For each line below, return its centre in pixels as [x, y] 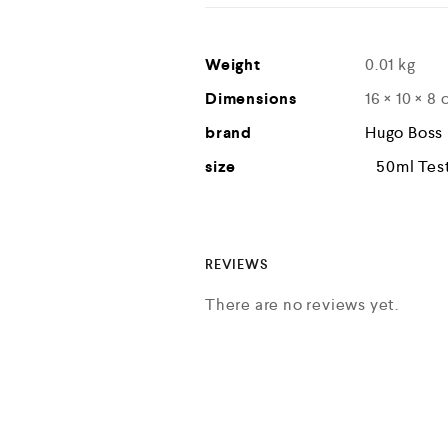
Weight [232, 64]
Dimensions [250, 98]
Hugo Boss [404, 132]
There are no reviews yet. [301, 304]
